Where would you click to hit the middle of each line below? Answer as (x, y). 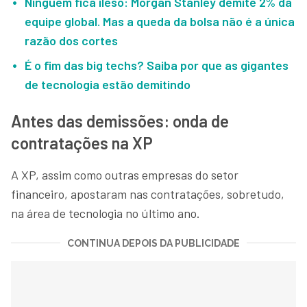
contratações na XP (82, 143)
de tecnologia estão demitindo (108, 84)
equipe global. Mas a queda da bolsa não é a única (160, 21)
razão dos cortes (71, 40)
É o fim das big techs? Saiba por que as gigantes (157, 65)
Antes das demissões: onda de (120, 121)
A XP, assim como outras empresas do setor (125, 174)
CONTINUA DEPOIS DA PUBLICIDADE (153, 243)
